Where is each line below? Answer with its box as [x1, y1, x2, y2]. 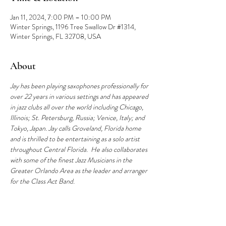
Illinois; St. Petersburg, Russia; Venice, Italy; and [10, 112, 146, 123]
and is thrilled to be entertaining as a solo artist [10, 134, 141, 144]
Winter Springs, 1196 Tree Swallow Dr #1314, [10, 22, 136, 32]
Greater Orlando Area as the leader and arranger [10, 165, 149, 176]
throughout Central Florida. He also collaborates [10, 144, 149, 154]
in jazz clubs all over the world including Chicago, [10, 102, 145, 112]
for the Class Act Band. [10, 176, 75, 186]
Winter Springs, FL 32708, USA [10, 31, 101, 41]
